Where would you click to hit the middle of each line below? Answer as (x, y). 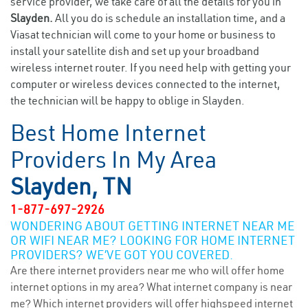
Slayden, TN (71, 186)
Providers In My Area (113, 159)
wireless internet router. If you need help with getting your (151, 67)
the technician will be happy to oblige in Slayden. (128, 100)
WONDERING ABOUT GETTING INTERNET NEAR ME (152, 226)
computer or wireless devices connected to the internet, (145, 84)
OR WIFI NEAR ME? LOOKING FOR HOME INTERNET (153, 240)
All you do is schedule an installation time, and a (170, 18)
